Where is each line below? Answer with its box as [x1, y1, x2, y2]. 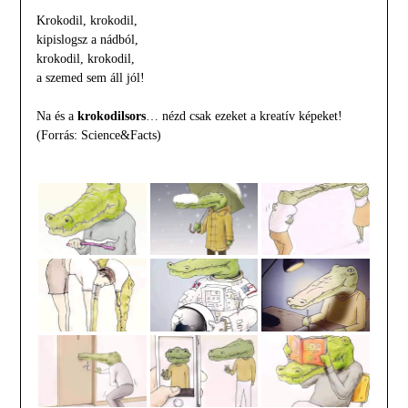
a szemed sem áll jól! [36, 71, 145, 86]
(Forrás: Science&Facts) [36, 128, 161, 143]
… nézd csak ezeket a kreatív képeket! [145, 109, 342, 124]
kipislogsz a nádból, [36, 33, 138, 47]
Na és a [36, 109, 77, 124]
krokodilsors [76, 109, 146, 124]
